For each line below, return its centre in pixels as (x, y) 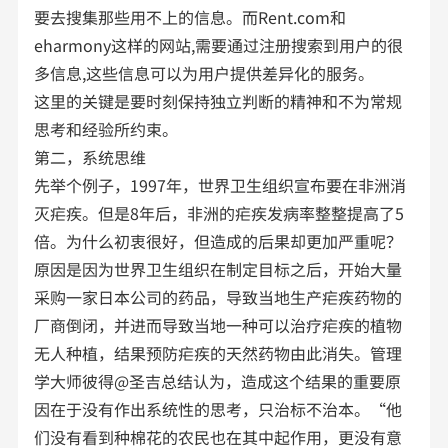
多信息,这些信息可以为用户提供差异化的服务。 (204, 72)
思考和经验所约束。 (106, 128)
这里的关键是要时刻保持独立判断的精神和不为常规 (218, 100)
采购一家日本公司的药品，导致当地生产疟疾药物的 (218, 296)
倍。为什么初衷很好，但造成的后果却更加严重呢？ (218, 240)
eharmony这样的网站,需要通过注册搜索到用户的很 (219, 44)
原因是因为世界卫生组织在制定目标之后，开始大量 (218, 268)
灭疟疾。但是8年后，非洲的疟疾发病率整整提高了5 (219, 212)
